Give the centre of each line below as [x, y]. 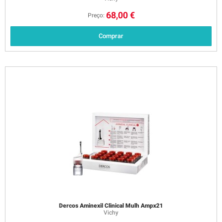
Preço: [96, 15]
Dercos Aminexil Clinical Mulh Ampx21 [111, 206]
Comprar [111, 36]
